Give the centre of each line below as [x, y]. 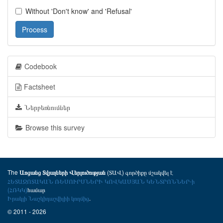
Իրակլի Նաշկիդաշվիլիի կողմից [48, 198]
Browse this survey [55, 127]
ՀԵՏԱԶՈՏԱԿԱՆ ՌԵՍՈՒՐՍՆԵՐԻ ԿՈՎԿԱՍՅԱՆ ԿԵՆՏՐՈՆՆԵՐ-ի [101, 181]
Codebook [41, 66]
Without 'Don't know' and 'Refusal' [79, 11]
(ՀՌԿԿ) [17, 189]
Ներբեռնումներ [47, 107]
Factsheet [40, 87]
